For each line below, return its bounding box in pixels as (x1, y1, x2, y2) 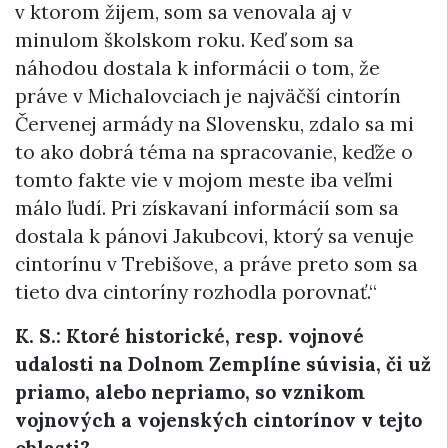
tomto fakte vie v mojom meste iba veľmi (15, 168, 393, 192)
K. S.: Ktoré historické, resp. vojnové (15, 324, 364, 348)
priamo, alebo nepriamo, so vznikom (15, 380, 365, 404)
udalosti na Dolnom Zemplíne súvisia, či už (15, 352, 431, 376)
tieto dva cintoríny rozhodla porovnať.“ (15, 280, 377, 304)
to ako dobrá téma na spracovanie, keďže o (15, 140, 413, 164)
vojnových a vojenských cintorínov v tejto (15, 408, 422, 432)
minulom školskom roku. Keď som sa (15, 28, 354, 52)
